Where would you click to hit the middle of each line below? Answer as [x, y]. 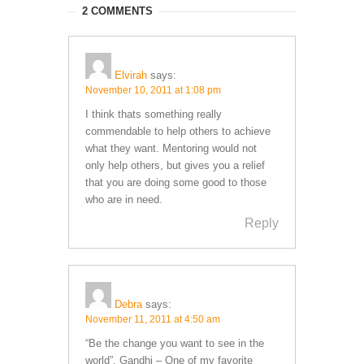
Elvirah [131, 75]
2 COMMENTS [117, 11]
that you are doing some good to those [176, 182]
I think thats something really [154, 114]
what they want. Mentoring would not [171, 148]
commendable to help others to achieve [178, 131]
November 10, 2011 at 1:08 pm [153, 90]
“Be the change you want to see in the [175, 343]
